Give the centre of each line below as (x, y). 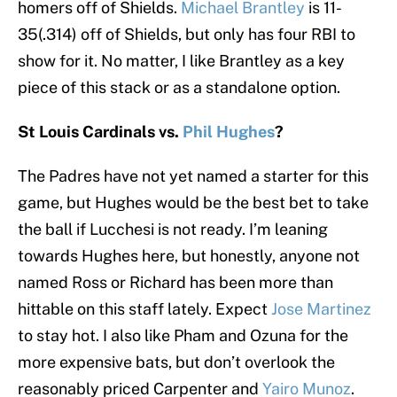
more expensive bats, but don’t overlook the (176, 362)
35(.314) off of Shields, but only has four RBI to (187, 35)
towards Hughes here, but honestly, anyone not (189, 256)
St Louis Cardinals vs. (100, 132)
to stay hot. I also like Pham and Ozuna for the (183, 336)
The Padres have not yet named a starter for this (193, 176)
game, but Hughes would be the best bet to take (193, 203)
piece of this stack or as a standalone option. (179, 88)
